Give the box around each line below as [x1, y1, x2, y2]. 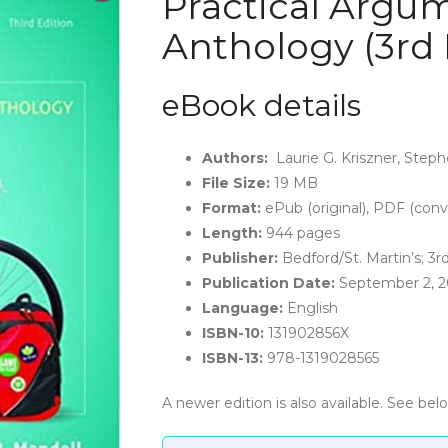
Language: [201, 299, 283, 317]
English [282, 299, 338, 317]
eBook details [161, 87, 361, 124]
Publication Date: [201, 274, 335, 292]
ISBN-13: [201, 349, 263, 367]
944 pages [261, 224, 340, 242]
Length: [201, 224, 262, 242]
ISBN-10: [201, 324, 264, 342]
